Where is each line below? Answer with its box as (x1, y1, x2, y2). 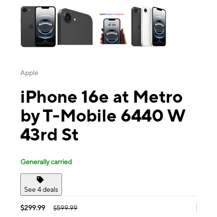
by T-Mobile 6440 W (20, 105, 186, 126)
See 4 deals (24, 185, 58, 193)
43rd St (20, 124, 78, 145)
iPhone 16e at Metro (20, 86, 183, 107)
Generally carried (20, 157, 72, 166)
